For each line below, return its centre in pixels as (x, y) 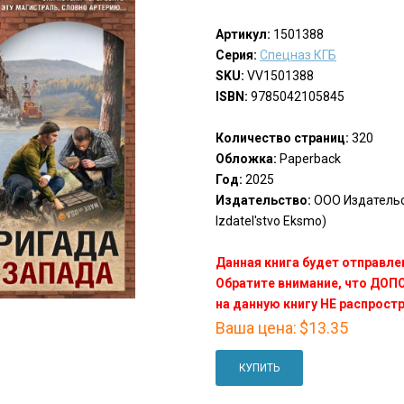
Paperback (308, 159)
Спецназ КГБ (298, 55)
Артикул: (243, 35)
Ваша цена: (256, 328)
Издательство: (263, 201)
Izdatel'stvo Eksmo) (271, 221)
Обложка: (246, 159)
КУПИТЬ (259, 368)
